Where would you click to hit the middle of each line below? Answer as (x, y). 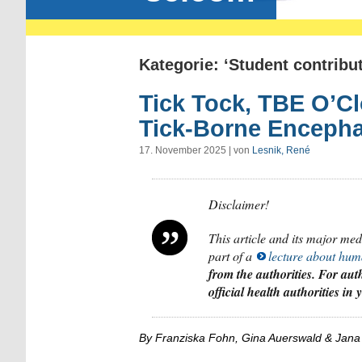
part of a (232, 255)
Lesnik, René (281, 150)
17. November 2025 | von (196, 150)
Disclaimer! (239, 204)
